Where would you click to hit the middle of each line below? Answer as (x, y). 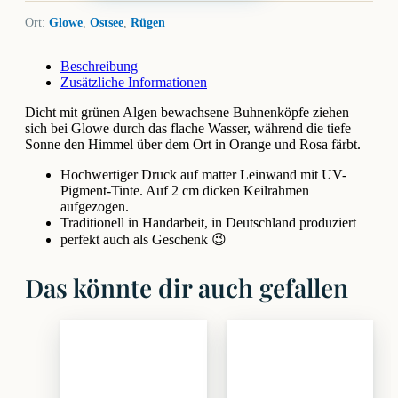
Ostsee (107, 23)
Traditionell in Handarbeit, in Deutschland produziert (208, 223)
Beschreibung (99, 66)
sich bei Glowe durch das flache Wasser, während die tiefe (188, 128)
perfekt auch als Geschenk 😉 (143, 239)
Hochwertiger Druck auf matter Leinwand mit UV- (203, 175)
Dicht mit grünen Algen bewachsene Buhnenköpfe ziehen (187, 112)
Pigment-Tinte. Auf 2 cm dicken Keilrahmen (185, 191)
